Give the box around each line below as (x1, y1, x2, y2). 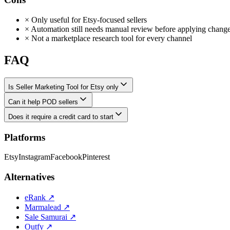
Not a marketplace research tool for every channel (29, 34, 192, 43)
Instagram (18, 152, 50, 162)
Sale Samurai (25, 212, 69, 221)
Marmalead (25, 202, 63, 212)
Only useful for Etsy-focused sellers (29, 15, 147, 24)
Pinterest (82, 152, 110, 162)
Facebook (50, 152, 82, 162)
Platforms (4, 131, 45, 143)
